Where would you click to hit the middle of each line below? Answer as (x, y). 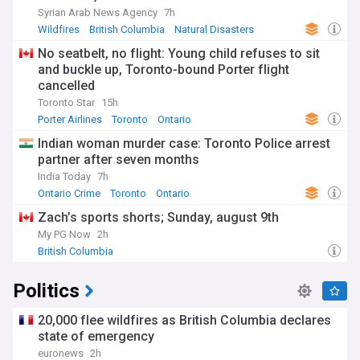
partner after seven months (119, 160)
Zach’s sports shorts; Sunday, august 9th (158, 217)
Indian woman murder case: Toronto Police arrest (184, 143)
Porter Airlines (70, 119)
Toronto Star (66, 102)
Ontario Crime (69, 193)
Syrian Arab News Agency (98, 12)
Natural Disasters (214, 29)
